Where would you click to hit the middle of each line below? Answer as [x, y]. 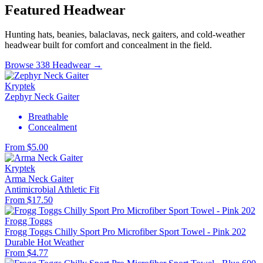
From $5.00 [26, 147]
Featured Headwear [65, 10]
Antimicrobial [31, 190]
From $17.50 [29, 200]
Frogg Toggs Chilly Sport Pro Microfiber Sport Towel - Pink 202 [125, 232]
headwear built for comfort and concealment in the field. [108, 45]
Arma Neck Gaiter [39, 179]
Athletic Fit [78, 190]
